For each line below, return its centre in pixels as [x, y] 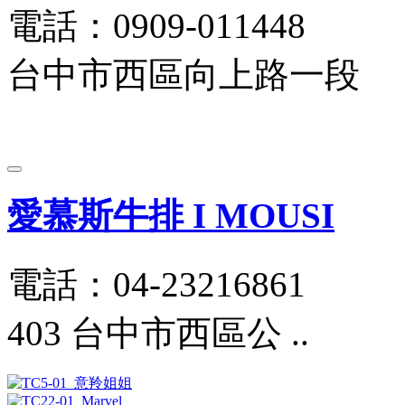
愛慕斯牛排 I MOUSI [171, 216]
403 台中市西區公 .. [158, 333]
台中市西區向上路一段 [184, 75]
